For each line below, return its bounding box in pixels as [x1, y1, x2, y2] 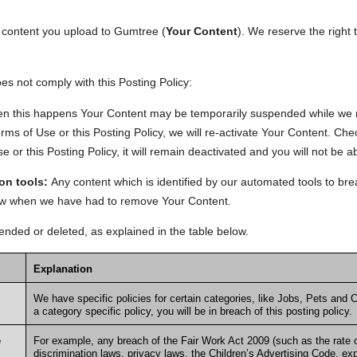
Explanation [33, 263, 96, 276]
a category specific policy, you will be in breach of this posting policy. [33, 305, 352, 318]
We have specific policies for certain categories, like [33, 292, 277, 305]
